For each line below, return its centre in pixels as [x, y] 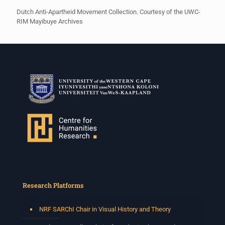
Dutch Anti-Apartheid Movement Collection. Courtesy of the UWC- [108, 12]
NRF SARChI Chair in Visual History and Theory [105, 209]
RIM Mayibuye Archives [50, 21]
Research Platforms [53, 185]
